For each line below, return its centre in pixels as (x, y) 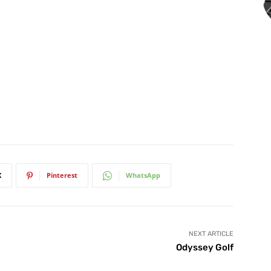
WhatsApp (143, 175)
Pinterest (62, 175)
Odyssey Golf (204, 248)
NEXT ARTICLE (211, 234)
